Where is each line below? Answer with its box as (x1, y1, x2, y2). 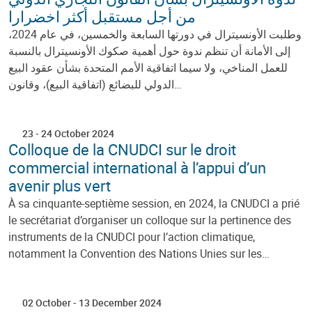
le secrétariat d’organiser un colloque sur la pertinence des (8, 212, 291, 228)
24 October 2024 (41, 126, 114, 140)
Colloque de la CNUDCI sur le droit (8, 139, 236, 159)
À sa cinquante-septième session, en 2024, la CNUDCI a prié (8, 195, 299, 211)
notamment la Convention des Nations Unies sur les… (8, 245, 270, 261)
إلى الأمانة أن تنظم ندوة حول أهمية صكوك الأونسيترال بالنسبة (8, 42, 290, 58)
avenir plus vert (8, 175, 111, 196)
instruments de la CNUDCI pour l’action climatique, (8, 228, 255, 244)
